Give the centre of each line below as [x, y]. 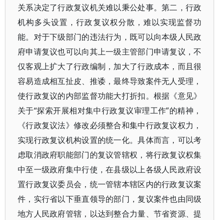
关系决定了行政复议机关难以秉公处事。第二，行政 [110, 7]
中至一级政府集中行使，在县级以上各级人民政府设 [110, 169]
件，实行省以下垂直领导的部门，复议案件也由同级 [110, 199]
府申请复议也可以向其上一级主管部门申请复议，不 [110, 52]
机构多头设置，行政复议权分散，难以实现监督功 [110, 22]
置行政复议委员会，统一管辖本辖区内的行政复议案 [110, 184]
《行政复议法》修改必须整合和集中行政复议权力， [110, 125]
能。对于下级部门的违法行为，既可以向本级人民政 [110, 37]
